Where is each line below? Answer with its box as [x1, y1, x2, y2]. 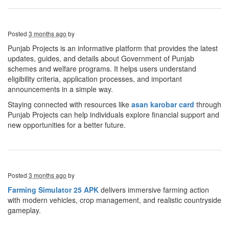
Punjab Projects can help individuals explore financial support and [8, 109, 219, 120]
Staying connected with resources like [8, 99, 131, 109]
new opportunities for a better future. [8, 120, 126, 130]
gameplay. [8, 205, 41, 215]
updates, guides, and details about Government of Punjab [8, 53, 194, 63]
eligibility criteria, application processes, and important [8, 74, 182, 84]
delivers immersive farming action [99, 185, 209, 195]
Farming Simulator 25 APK [8, 185, 99, 195]
